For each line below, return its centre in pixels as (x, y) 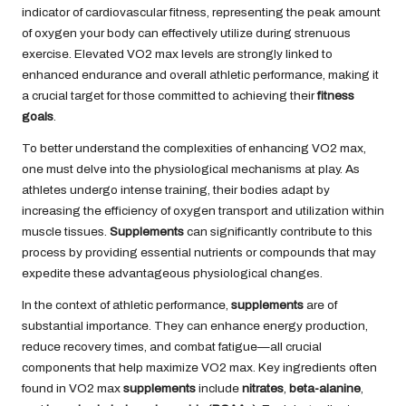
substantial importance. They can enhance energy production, (195, 325)
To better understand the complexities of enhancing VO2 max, (194, 148)
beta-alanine (325, 388)
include (219, 388)
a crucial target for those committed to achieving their (169, 95)
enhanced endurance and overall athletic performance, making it (200, 74)
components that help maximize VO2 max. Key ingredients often (199, 367)
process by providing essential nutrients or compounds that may (199, 252)
